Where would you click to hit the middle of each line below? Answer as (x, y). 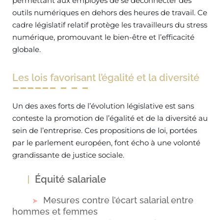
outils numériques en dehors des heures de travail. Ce (110, 13)
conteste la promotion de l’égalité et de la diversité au (110, 118)
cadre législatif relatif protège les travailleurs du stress (110, 25)
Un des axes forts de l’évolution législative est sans (103, 106)
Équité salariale (70, 179)
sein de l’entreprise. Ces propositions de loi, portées (105, 130)
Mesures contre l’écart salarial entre (118, 200)
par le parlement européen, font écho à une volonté (106, 143)
